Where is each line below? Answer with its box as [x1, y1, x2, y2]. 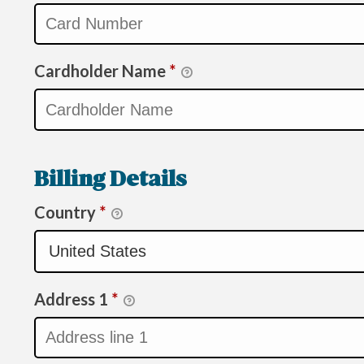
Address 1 [34, 288, 111, 309]
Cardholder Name [34, 61, 169, 81]
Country [34, 201, 99, 222]
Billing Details [34, 169, 187, 192]
